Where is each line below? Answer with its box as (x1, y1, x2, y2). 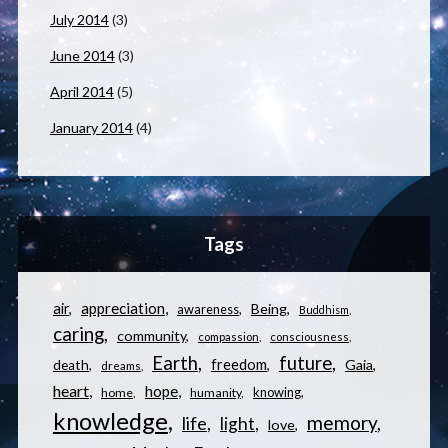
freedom (210, 356, 267, 374)
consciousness (269, 330, 349, 344)
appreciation (80, 299, 165, 318)
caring (52, 323, 104, 346)
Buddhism (298, 303, 349, 317)
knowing (252, 384, 301, 401)
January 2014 (49, 119, 133, 137)
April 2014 (49, 83, 114, 101)
